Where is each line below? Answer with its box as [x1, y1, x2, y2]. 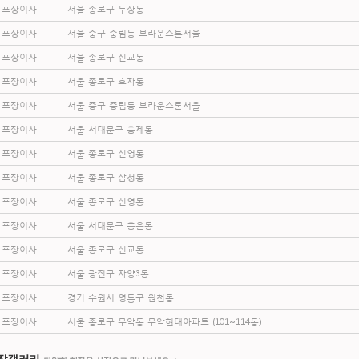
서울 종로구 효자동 [67, 76, 144, 87]
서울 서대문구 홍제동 [67, 124, 153, 135]
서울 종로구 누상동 [67, 4, 144, 14]
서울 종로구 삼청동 [67, 172, 144, 183]
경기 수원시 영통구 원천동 [67, 292, 174, 303]
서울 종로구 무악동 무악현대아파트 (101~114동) [67, 317, 261, 327]
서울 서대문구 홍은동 [67, 220, 153, 231]
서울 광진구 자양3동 [67, 268, 149, 279]
